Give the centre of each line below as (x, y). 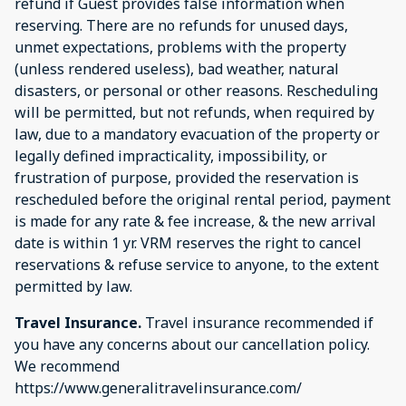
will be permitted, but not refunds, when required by (194, 112)
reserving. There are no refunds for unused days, (181, 25)
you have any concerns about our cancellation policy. (192, 344)
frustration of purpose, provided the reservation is (187, 177)
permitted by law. (73, 286)
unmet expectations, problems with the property (180, 47)
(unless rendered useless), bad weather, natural (177, 68)
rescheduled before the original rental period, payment (203, 199)
